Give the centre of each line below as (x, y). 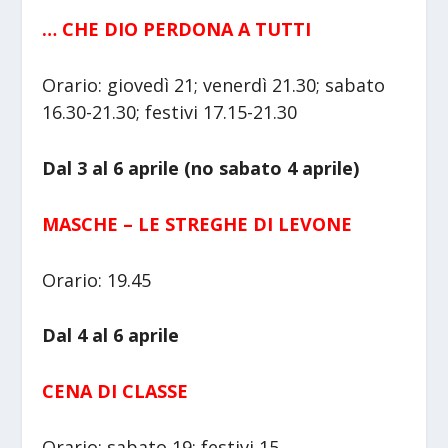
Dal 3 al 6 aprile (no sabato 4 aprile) (201, 167)
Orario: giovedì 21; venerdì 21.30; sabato (214, 85)
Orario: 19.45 (97, 279)
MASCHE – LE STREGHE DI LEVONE (197, 223)
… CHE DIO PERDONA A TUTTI (177, 29)
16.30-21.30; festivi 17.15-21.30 (170, 112)
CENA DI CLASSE (115, 391)
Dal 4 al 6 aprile (111, 335)
